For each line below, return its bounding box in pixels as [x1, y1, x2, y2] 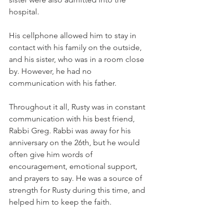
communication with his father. [9, 78, 118, 88]
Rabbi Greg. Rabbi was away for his [9, 125, 133, 135]
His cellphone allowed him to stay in [9, 30, 138, 40]
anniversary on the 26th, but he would [9, 137, 142, 147]
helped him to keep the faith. [9, 197, 113, 207]
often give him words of [9, 149, 95, 159]
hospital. [9, 6, 39, 16]
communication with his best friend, [9, 113, 137, 123]
